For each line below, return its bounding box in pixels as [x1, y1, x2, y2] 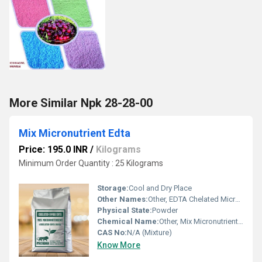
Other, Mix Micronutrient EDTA [159, 216, 238, 226]
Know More [97, 240, 140, 250]
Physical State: [97, 205, 152, 215]
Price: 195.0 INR [19, 143, 88, 155]
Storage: [97, 183, 129, 192]
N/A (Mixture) [127, 227, 172, 237]
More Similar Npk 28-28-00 [9, 95, 153, 110]
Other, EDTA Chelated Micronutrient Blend [148, 194, 235, 204]
